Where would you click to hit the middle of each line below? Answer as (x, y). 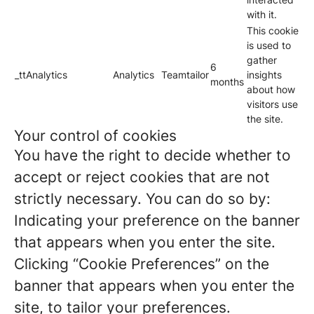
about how (271, 89)
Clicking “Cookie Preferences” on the (142, 264)
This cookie (273, 30)
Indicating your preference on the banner (157, 220)
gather (262, 60)
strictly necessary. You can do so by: (142, 199)
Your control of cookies (95, 136)
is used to (269, 45)
